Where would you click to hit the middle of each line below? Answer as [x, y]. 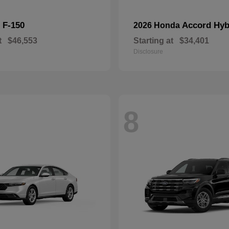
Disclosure [148, 52]
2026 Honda [158, 25]
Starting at [153, 41]
